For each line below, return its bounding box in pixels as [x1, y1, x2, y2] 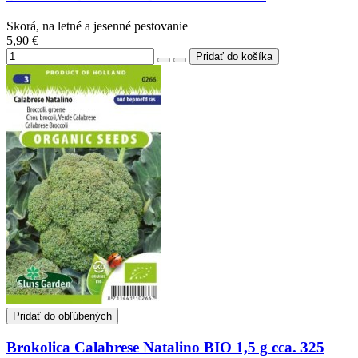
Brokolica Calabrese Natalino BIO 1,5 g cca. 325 [6, 339, 324, 356]
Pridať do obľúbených [13, 309, 112, 322]
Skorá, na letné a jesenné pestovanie [6, 18, 188, 33]
